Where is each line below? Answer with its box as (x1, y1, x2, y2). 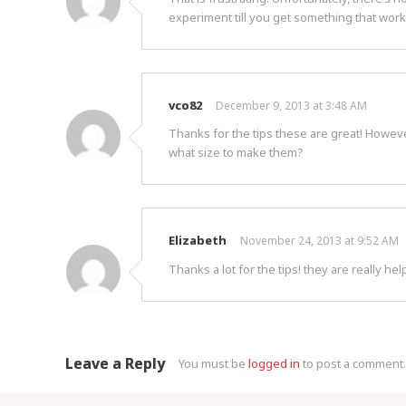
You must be (179, 354, 248, 372)
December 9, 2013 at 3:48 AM (216, 97, 367, 113)
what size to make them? (169, 143, 304, 160)
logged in (248, 354, 300, 372)
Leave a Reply (65, 353, 165, 373)
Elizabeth (169, 231, 227, 248)
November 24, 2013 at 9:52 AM (240, 232, 399, 248)
